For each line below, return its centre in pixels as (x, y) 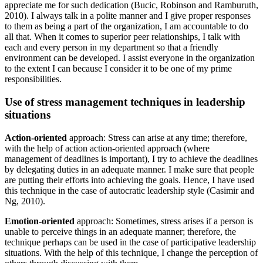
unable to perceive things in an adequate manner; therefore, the (120, 231)
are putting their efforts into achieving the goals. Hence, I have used (129, 180)
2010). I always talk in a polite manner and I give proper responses (128, 16)
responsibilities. (33, 79)
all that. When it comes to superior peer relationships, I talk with (122, 37)
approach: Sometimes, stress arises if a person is (164, 221)
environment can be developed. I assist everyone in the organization (130, 58)
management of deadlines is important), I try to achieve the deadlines (131, 159)
